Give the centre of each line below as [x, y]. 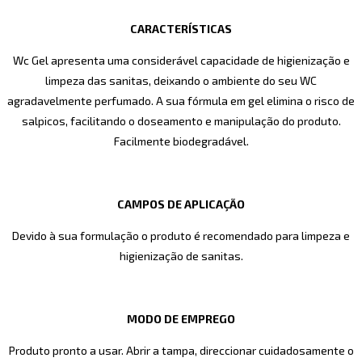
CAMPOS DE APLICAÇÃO [181, 204]
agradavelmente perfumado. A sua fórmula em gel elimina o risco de [181, 101]
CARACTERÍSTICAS [181, 29]
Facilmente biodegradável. [181, 141]
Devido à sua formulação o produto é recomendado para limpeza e [181, 236]
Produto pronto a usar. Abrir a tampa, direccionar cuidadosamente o [181, 351]
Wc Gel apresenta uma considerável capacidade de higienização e [181, 61]
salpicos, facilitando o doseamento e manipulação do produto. [181, 121]
